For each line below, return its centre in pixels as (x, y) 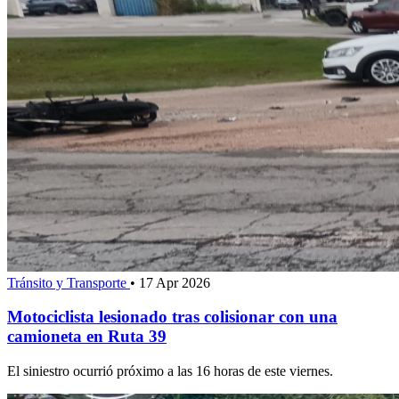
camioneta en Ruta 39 (87, 337)
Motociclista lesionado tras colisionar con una (172, 317)
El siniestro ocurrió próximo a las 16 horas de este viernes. (170, 371)
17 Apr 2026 (175, 282)
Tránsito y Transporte (69, 282)
